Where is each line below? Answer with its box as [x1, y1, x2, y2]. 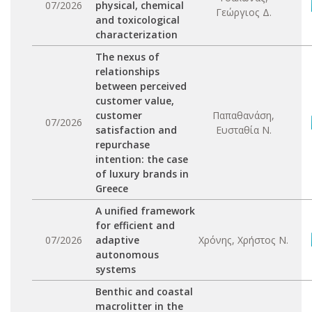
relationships [95, 65, 159, 78]
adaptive [95, 233, 139, 247]
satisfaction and [95, 123, 177, 136]
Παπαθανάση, [212, 109, 274, 122]
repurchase [95, 138, 150, 151]
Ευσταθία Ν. [215, 123, 272, 136]
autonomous [95, 248, 159, 261]
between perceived [95, 79, 187, 93]
